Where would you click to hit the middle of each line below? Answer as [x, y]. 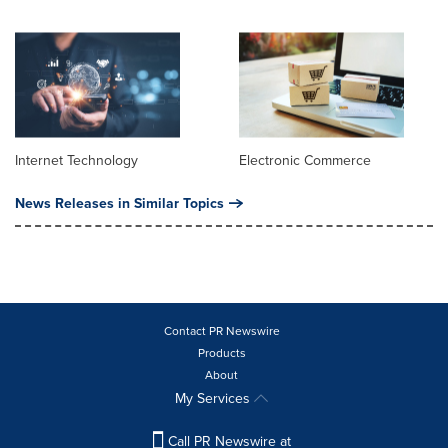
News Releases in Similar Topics [119, 203]
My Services [214, 399]
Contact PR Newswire [221, 331]
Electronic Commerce [305, 161]
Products [221, 353]
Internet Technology [76, 161]
